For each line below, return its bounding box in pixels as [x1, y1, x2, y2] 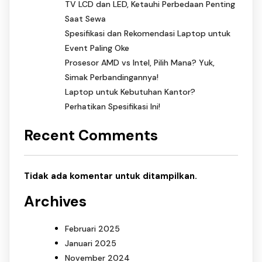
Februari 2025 [65, 223, 120, 234]
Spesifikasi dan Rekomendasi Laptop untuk [65, 28, 230, 39]
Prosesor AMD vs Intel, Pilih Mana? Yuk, [65, 57, 215, 68]
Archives [24, 192, 87, 212]
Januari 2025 [65, 237, 116, 249]
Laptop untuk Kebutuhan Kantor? [65, 87, 195, 98]
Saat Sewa [65, 13, 106, 25]
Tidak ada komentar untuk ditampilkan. [24, 170, 197, 182]
